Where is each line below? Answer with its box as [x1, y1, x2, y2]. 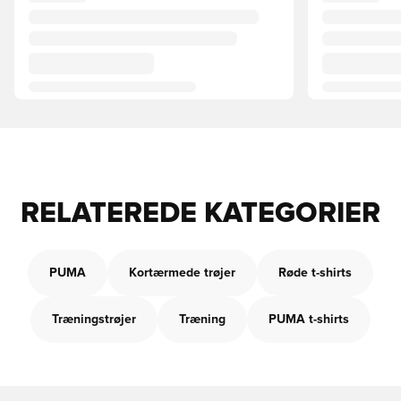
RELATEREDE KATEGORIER [21, 200, 380, 228]
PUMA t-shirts [269, 313, 349, 326]
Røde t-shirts [278, 267, 352, 279]
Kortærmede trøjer [129, 267, 235, 279]
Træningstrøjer [52, 313, 136, 326]
